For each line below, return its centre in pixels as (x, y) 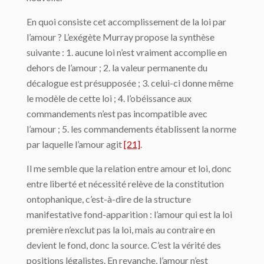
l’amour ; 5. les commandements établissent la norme (131, 129)
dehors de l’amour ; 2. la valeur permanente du (117, 67)
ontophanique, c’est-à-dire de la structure (109, 199)
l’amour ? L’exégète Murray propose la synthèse (121, 37)
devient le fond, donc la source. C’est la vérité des (124, 245)
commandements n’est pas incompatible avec (117, 113)
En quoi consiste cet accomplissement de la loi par (126, 22)
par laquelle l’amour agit (75, 144)
